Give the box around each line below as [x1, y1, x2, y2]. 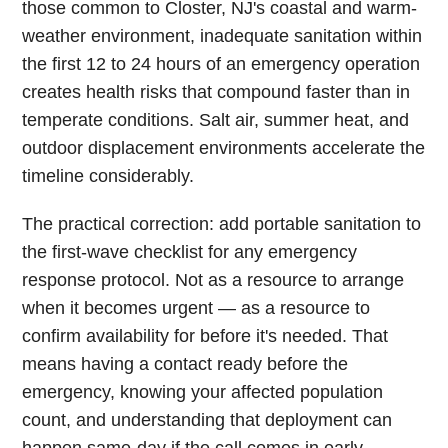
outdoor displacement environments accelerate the [22, 138, 426, 158]
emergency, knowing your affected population [22, 382, 384, 402]
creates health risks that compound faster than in [22, 82, 411, 102]
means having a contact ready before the [22, 354, 349, 374]
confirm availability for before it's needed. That [22, 326, 389, 346]
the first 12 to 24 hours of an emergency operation [22, 54, 421, 74]
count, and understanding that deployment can [22, 410, 393, 430]
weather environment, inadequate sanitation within [22, 26, 423, 46]
